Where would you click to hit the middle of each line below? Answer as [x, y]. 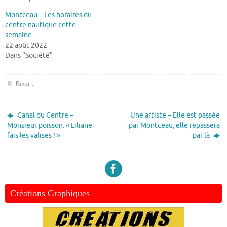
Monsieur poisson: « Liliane [50, 126]
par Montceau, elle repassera [174, 126]
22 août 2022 [26, 45]
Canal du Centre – [45, 116]
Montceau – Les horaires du [48, 15]
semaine [18, 35]
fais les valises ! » [34, 136]
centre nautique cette [41, 25]
